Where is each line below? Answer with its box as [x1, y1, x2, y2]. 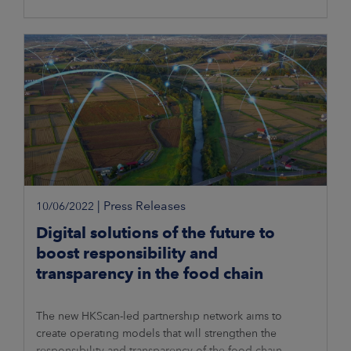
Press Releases [103, 198, 186, 214]
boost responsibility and [36, 244, 218, 263]
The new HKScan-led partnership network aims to [36, 309, 282, 323]
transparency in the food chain [36, 264, 263, 284]
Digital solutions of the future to [36, 223, 275, 243]
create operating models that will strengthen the [36, 327, 277, 340]
